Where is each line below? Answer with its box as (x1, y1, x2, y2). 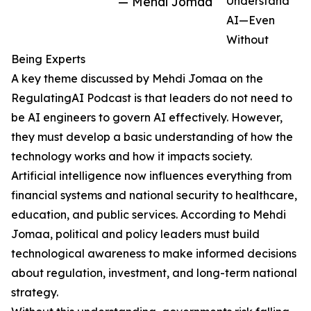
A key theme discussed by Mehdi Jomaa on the (11, 72, 263, 86)
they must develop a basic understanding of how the (11, 130, 293, 144)
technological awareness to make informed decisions (11, 246, 296, 261)
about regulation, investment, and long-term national (11, 266, 297, 280)
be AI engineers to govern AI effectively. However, (11, 110, 283, 125)
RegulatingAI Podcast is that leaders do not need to (11, 91, 292, 106)
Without (226, 33, 269, 47)
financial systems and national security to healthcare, (11, 188, 297, 203)
